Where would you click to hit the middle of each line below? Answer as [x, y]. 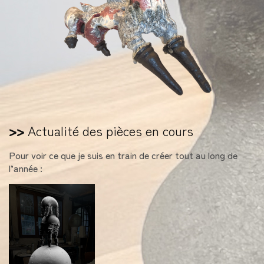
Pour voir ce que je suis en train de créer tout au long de [123, 155]
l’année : [26, 168]
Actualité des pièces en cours [109, 130]
